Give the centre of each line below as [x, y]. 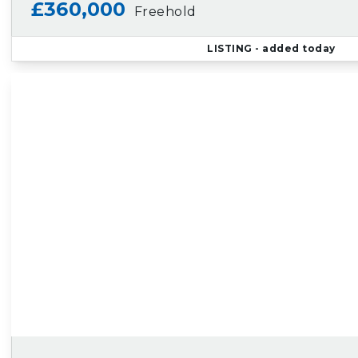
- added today [294, 48]
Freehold [165, 12]
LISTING [230, 48]
